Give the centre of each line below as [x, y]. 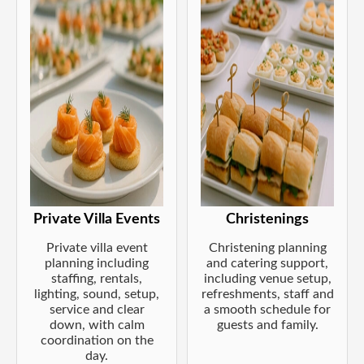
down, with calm [97, 325]
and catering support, [267, 263]
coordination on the [97, 340]
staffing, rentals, [97, 278]
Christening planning [267, 247]
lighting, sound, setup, [97, 294]
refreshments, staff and [267, 294]
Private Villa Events [97, 219]
